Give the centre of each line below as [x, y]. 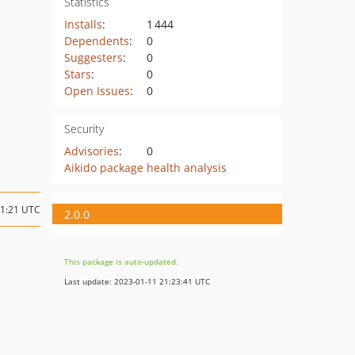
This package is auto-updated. [121, 261]
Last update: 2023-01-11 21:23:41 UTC [137, 281]
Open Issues [97, 91]
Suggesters [93, 57]
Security [84, 129]
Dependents [96, 41]
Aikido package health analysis [145, 168]
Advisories [91, 151]
